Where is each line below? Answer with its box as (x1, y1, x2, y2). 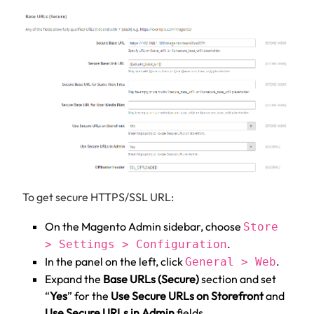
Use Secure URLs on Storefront (111, 288, 264, 303)
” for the (67, 288, 111, 303)
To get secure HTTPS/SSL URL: (22, 189, 174, 204)
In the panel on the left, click (45, 254, 185, 268)
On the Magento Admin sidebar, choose (45, 219, 243, 233)
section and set (199, 271, 276, 286)
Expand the (45, 271, 103, 286)
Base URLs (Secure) (103, 271, 199, 286)
